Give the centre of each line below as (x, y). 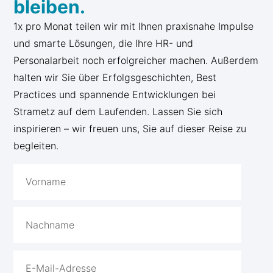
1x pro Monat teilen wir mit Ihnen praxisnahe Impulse (134, 26)
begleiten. (36, 145)
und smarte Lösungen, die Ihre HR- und (104, 43)
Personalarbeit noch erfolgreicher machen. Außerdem (136, 60)
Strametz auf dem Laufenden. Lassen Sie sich (118, 111)
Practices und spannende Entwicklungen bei (115, 94)
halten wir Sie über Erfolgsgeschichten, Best (115, 77)
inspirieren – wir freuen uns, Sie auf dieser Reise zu (130, 128)
